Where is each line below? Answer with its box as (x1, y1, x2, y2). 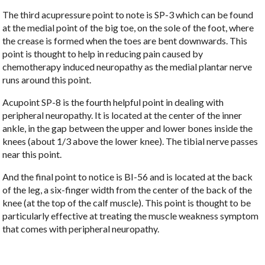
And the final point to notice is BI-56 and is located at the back (2, 170, 253, 182)
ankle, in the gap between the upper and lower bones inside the (2, 122, 253, 134)
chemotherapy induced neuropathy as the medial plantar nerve (2, 60, 253, 72)
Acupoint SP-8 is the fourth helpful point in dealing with (2, 96, 224, 108)
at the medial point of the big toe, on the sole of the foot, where (2, 21, 254, 33)
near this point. (2, 148, 64, 160)
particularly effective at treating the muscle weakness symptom (2, 209, 259, 221)
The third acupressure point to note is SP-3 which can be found (2, 8, 254, 20)
